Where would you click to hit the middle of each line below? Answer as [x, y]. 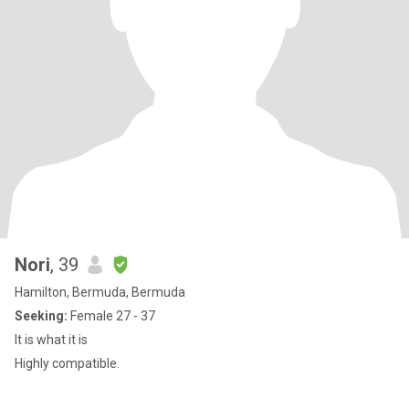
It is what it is [51, 340]
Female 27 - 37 [111, 316]
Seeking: [41, 316]
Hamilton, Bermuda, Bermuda [100, 292]
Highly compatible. [67, 363]
